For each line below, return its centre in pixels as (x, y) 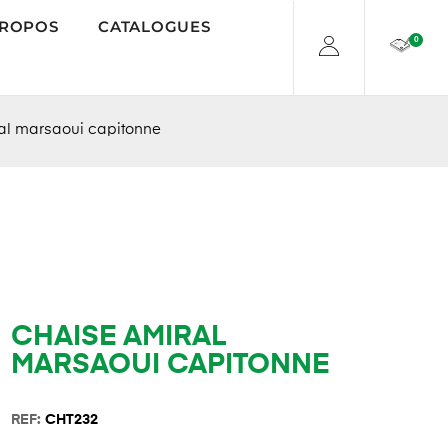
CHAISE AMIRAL (118, 336)
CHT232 (71, 419)
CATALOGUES (154, 26)
